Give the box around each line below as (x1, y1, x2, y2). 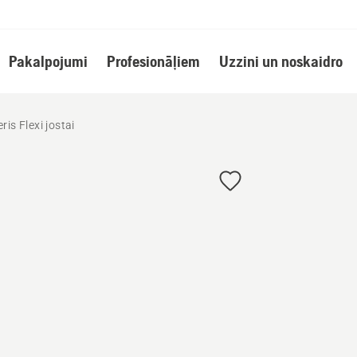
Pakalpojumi (8, 52, 88, 70)
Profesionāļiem (106, 52, 200, 70)
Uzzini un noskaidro (218, 52, 343, 70)
